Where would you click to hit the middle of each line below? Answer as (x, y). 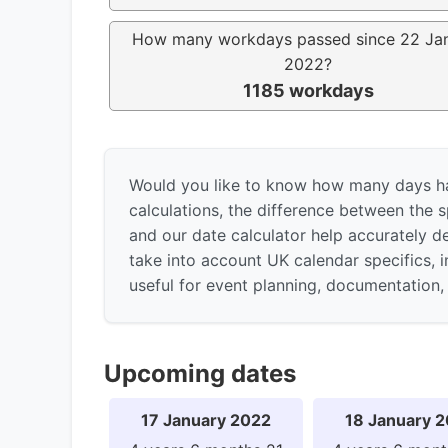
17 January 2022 (206, 419)
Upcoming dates (200, 373)
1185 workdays (308, 90)
